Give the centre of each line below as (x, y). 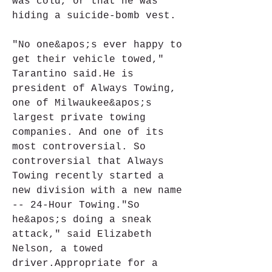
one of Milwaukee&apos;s (82, 103)
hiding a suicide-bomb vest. (94, 16)
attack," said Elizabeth (82, 234)
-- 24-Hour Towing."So (76, 205)
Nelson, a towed (58, 249)
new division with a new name (97, 191)
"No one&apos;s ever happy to (97, 45)
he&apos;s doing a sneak (82, 220)
